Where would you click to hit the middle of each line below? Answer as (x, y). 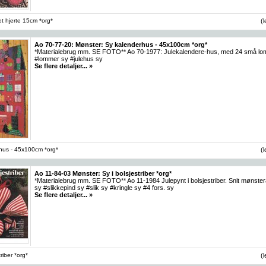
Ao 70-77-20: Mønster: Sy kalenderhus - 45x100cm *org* (121, 44)
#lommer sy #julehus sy (69, 58)
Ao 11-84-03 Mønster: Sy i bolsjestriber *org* (103, 173)
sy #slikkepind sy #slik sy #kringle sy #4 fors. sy (104, 187)
